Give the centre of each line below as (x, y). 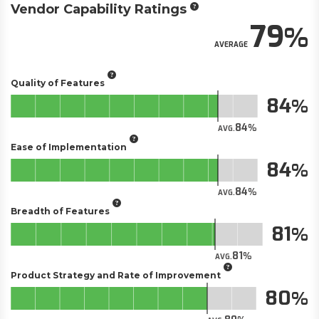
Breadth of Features (60, 211)
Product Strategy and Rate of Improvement (116, 275)
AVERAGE (231, 45)
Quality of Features (58, 83)
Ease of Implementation (69, 147)
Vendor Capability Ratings (99, 9)
